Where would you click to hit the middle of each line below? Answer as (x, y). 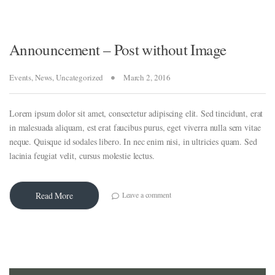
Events (21, 78)
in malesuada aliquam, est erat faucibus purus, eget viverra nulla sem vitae (135, 128)
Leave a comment (146, 195)
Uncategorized (80, 78)
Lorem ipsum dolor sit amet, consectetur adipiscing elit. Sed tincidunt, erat (136, 114)
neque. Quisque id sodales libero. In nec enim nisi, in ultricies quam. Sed (133, 142)
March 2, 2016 (147, 78)
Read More (54, 196)
